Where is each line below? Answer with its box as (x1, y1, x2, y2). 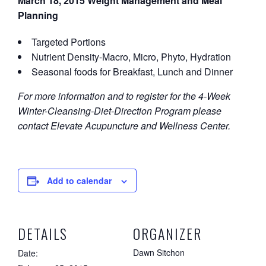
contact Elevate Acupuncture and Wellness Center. (18, 119, 230, 132)
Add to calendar (47, 175, 112, 186)
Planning (18, 8, 58, 22)
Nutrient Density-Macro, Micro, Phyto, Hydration (31, 50, 231, 64)
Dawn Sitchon (133, 246, 185, 258)
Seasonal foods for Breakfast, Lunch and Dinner (31, 65, 233, 78)
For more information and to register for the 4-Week (18, 89, 230, 103)
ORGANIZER (133, 223, 202, 244)
